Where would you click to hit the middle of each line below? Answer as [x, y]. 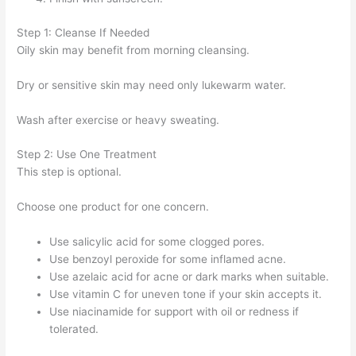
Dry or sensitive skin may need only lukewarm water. [152, 85]
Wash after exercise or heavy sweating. [118, 120]
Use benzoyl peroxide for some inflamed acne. [168, 259]
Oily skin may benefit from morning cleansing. [133, 50]
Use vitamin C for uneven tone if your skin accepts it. [186, 294]
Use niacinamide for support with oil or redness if [174, 312]
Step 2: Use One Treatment [87, 155]
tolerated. [74, 329]
